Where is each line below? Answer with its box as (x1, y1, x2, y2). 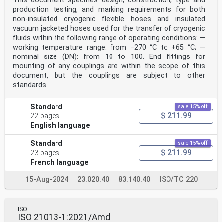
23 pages (30, 148, 60, 157)
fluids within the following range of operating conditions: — (13, 33, 205, 42)
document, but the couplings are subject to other (13, 71, 205, 80)
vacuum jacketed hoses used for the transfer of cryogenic (13, 24, 205, 33)
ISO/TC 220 (159, 175, 198, 184)
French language (30, 158, 89, 166)
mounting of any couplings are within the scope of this (13, 61, 205, 70)
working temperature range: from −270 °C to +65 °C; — (13, 43, 205, 52)
